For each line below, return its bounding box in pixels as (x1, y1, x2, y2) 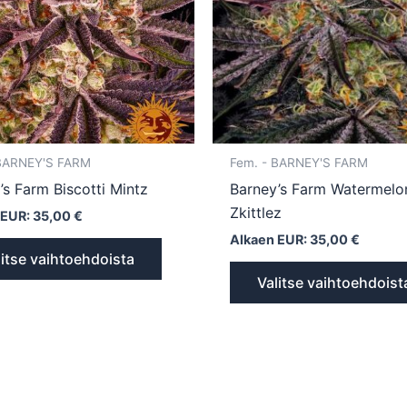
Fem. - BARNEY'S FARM (230, 154, 369, 170)
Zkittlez (230, 203, 283, 222)
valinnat (161, 52, 215, 71)
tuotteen (161, 75, 220, 94)
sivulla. (161, 99, 208, 118)
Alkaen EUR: (230, 231, 311, 247)
